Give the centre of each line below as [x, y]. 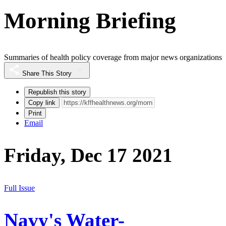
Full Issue [19, 188]
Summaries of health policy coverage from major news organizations [113, 58]
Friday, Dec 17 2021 [88, 155]
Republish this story [57, 92]
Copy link [42, 103]
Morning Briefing [90, 20]
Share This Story [47, 74]
